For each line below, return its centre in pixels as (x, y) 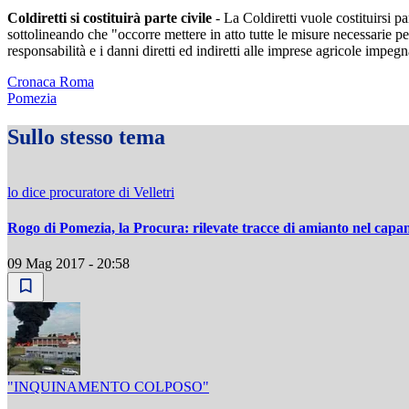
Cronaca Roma (51, 82)
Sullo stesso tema (86, 136)
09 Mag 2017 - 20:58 (68, 264)
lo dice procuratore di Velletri (91, 192)
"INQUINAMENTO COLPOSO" (108, 387)
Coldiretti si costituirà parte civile (110, 18)
